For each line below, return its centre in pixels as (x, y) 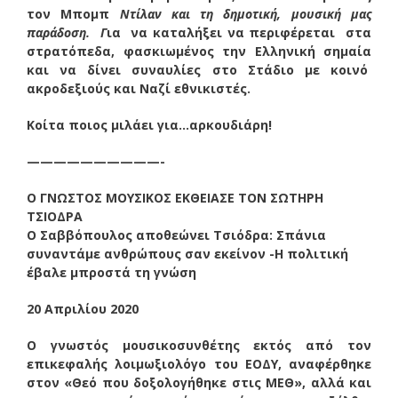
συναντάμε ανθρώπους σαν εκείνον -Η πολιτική (187, 253)
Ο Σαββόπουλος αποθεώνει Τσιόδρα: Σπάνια (176, 235)
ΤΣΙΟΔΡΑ (55, 216)
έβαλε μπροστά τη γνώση (111, 272)
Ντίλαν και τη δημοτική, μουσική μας (246, 13)
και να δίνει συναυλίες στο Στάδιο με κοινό (199, 69)
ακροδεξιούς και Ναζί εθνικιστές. (139, 88)
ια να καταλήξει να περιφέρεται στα (239, 32)
